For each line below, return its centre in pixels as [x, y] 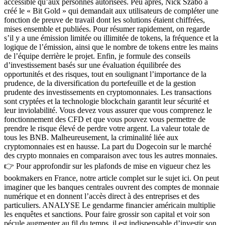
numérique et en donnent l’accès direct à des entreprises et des [102, 196]
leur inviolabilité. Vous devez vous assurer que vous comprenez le [108, 110]
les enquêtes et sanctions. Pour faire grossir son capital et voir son [107, 214]
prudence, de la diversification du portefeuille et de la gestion [100, 83]
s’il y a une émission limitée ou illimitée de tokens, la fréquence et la [111, 38]
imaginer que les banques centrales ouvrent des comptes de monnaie [111, 187]
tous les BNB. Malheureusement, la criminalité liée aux [91, 138]
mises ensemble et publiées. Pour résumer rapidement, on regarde [107, 29]
